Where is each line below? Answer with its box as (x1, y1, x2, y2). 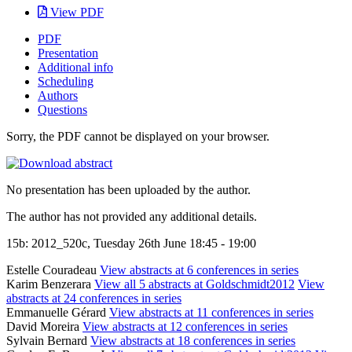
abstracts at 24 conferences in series (6, 291, 181, 305)
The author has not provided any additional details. (6, 209, 257, 223)
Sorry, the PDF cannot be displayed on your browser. (6, 129, 269, 143)
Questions (38, 102, 87, 116)
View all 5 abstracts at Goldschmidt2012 (94, 277, 295, 291)
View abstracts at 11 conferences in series (109, 305, 313, 319)
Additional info (38, 60, 113, 74)
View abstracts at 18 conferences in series (90, 333, 295, 347)
